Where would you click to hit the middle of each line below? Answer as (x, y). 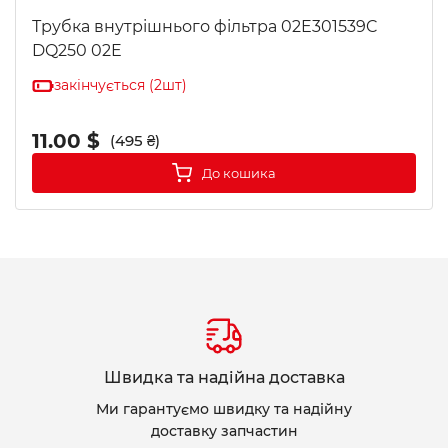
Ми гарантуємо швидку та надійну (224, 409)
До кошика (239, 173)
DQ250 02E (77, 50)
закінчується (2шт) (120, 85)
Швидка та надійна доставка (224, 377)
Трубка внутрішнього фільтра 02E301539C (205, 26)
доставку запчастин (224, 431)
